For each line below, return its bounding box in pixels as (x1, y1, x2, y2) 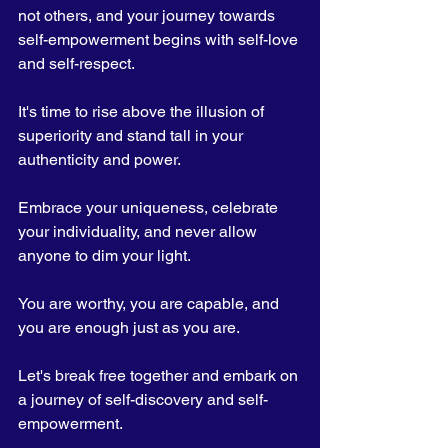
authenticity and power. (18, 150, 184, 169)
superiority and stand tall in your (18, 126, 247, 145)
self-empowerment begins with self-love (18, 30, 302, 49)
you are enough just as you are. (18, 318, 240, 337)
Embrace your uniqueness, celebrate (18, 198, 282, 217)
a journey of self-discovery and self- (18, 390, 268, 409)
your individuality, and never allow (18, 222, 261, 241)
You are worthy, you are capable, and (18, 294, 283, 313)
